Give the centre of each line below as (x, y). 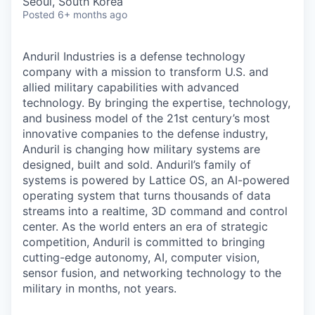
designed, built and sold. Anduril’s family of (137, 165)
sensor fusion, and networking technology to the (152, 273)
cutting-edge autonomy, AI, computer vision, (141, 257)
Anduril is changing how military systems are (141, 149)
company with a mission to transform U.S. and (146, 72)
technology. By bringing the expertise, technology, (156, 103)
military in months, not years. (99, 288)
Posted (39, 14)
